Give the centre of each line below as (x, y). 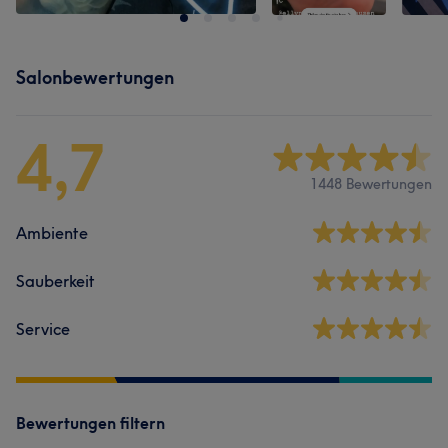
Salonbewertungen (95, 77)
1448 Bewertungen (371, 183)
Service (43, 329)
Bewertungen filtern (90, 423)
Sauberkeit (55, 281)
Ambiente (52, 233)
